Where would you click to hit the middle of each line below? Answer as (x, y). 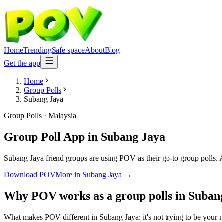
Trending (37, 50)
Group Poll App (44, 137)
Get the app (22, 63)
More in (69, 174)
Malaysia (62, 116)
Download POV (30, 174)
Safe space (68, 50)
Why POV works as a (60, 195)
